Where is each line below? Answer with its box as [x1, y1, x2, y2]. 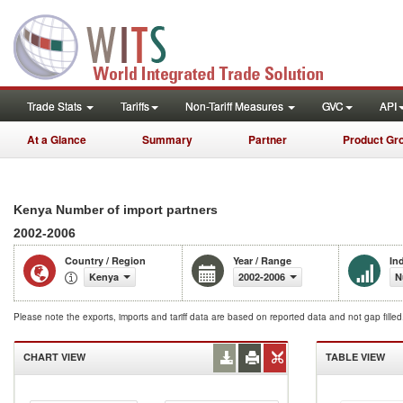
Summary [142, 131, 193, 148]
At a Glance [27, 131, 86, 148]
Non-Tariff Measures [185, 98, 286, 113]
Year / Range [233, 254, 291, 267]
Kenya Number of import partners [13, 202, 218, 217]
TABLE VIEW [326, 350, 385, 363]
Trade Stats [27, 98, 85, 113]
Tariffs [121, 98, 149, 113]
